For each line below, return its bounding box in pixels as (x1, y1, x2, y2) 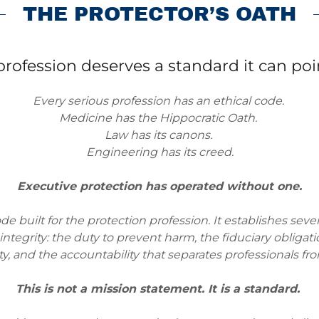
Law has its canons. (104, 128, 215, 142)
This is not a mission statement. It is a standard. (16, 282, 303, 296)
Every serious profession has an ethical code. (32, 94, 287, 108)
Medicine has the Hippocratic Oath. (59, 111, 260, 125)
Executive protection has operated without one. (17, 179, 302, 193)
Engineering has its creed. (85, 145, 234, 159)
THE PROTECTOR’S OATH (23, 3, 296, 25)
